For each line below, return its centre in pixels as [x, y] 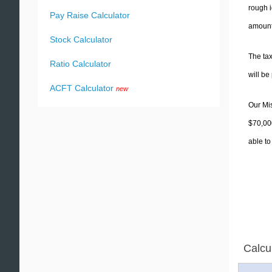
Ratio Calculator [80, 64]
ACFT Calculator [82, 88]
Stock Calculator [81, 39]
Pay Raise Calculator [90, 15]
